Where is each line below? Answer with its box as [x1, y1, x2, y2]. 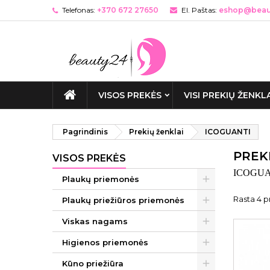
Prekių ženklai [129, 127, 184, 136]
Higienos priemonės [62, 237, 148, 247]
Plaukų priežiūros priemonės [62, 195, 184, 205]
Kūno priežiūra [62, 259, 124, 268]
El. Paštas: [181, 5, 217, 14]
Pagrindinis [63, 127, 108, 136]
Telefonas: [62, 5, 95, 14]
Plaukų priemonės [62, 174, 139, 184]
